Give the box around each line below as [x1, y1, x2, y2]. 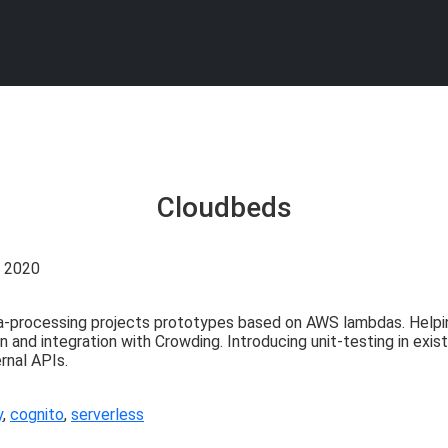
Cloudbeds [156, 191, 292, 224]
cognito [10, 405, 64, 424]
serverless [71, 405, 144, 424]
